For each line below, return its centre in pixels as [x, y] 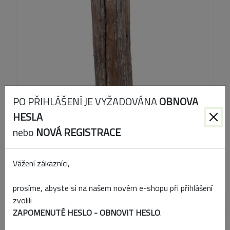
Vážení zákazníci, [41, 163]
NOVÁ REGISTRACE [78, 132]
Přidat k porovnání [59, 204]
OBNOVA [179, 101]
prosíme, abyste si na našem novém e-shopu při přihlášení [113, 188]
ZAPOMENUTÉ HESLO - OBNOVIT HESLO [87, 212]
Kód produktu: [34, 154]
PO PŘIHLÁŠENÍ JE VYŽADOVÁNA [86, 101]
